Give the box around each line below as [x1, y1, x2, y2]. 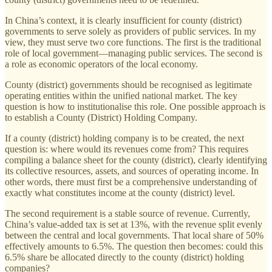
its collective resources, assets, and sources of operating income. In [5, 166, 259, 177]
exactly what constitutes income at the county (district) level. [5, 188, 235, 199]
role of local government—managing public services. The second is [5, 48, 262, 59]
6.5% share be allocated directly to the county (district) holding [5, 252, 244, 263]
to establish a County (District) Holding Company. [5, 112, 197, 123]
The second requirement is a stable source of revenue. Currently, [5, 208, 250, 219]
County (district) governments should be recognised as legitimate [5, 80, 252, 90]
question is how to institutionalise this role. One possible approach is [5, 101, 265, 112]
